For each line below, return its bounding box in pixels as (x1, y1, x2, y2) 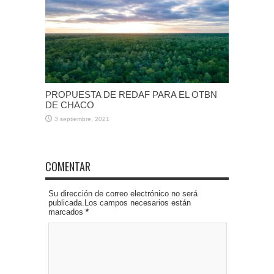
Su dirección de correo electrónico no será (48, 189, 198, 199)
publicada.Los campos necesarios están (48, 198, 191, 208)
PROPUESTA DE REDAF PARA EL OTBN (45, 89, 217, 100)
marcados (48, 207, 86, 217)
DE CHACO (45, 100, 94, 111)
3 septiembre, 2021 (54, 116, 109, 123)
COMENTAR (45, 158, 91, 175)
